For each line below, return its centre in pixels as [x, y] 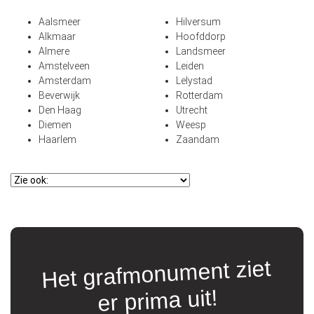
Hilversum [198, 22]
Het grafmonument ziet [156, 274]
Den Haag [60, 110]
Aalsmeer [60, 22]
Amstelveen [64, 66]
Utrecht [192, 110]
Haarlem [57, 140]
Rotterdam [199, 96]
